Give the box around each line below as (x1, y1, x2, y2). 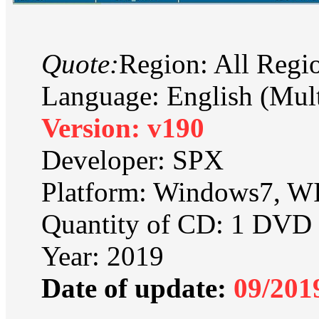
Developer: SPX (41, 144, 224, 175)
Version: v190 (41, 112, 204, 143)
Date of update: (41, 272, 226, 303)
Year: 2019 (41, 240, 164, 271)
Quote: (41, 48, 119, 79)
